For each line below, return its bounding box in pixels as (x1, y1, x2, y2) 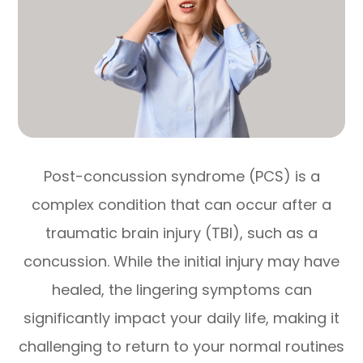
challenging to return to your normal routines (19, 335, 344, 357)
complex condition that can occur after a (32, 194, 331, 215)
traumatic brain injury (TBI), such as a (45, 222, 318, 243)
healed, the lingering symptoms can (51, 279, 312, 300)
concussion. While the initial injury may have (23, 250, 340, 271)
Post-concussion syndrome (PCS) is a (43, 165, 320, 186)
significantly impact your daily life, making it (23, 307, 340, 328)
